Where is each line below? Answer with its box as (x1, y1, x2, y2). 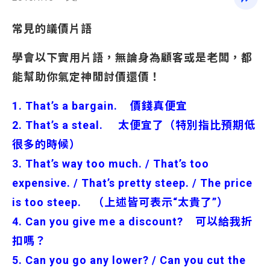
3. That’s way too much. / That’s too (12, 157, 209, 170)
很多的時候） (12, 138, 81, 151)
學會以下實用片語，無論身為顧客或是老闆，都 (12, 51, 253, 64)
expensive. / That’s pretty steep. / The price (12, 177, 253, 189)
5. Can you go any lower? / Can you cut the (12, 254, 246, 266)
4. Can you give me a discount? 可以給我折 (12, 215, 253, 228)
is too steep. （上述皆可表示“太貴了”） (12, 196, 228, 209)
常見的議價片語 (12, 22, 92, 35)
